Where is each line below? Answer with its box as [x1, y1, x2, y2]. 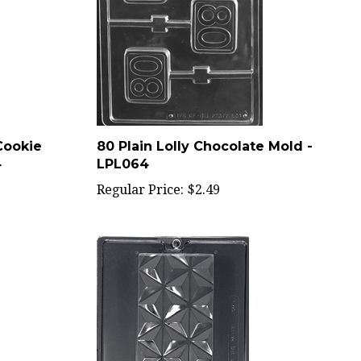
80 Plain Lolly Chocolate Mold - [96, 122, 313, 137]
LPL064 [96, 139, 149, 155]
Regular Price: [96, 165, 184, 180]
